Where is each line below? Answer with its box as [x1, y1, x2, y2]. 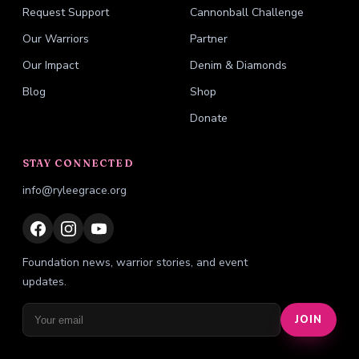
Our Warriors [22, 31, 89, 46]
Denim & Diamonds [190, 58, 287, 73]
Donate [190, 111, 228, 126]
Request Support [22, 5, 109, 20]
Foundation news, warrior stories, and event [22, 255, 248, 270]
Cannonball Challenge [190, 5, 304, 20]
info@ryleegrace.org [22, 183, 127, 198]
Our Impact [22, 58, 79, 73]
